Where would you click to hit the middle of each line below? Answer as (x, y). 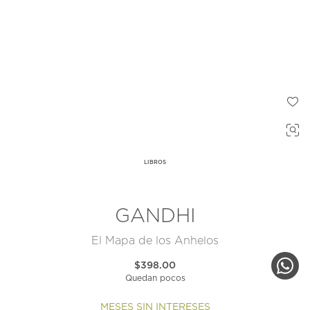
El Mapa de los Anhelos (155, 241)
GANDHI (155, 217)
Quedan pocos (155, 279)
